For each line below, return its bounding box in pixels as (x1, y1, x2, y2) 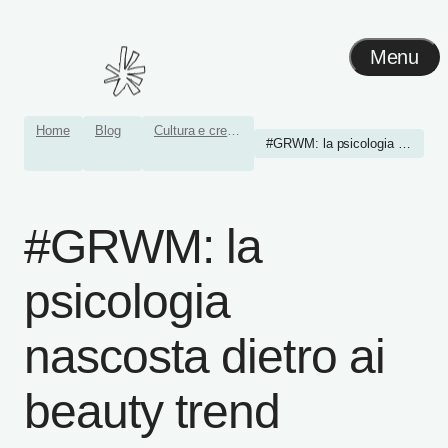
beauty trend (24, 385, 281, 438)
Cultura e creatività (227, 123, 241, 138)
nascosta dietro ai (24, 330, 385, 383)
